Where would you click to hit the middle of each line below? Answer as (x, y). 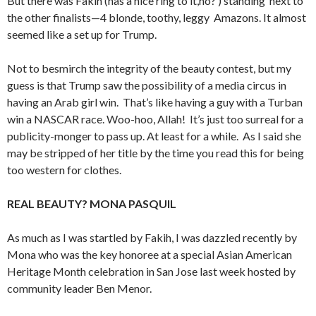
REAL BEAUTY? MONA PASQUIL (92, 204)
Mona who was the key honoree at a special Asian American (150, 255)
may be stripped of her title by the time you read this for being (156, 153)
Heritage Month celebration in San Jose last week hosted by (151, 272)
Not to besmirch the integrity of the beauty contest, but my (149, 68)
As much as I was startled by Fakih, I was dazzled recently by (152, 238)
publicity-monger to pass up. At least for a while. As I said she (154, 136)
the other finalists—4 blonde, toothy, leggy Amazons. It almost (157, 18)
